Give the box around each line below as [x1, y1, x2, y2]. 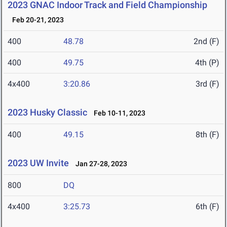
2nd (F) [194, 36, 219, 47]
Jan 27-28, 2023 [71, 160, 127, 168]
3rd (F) [196, 79, 219, 89]
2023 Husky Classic [8, 107, 87, 118]
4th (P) [195, 58, 219, 68]
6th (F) [196, 202, 219, 212]
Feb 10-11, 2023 [89, 109, 145, 118]
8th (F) [196, 130, 219, 140]
